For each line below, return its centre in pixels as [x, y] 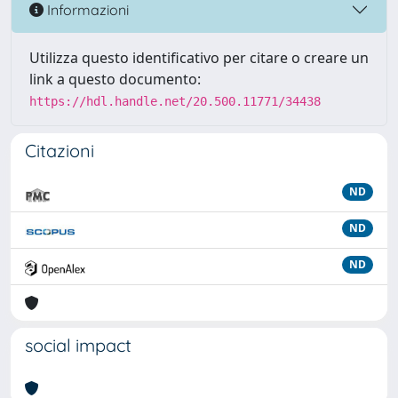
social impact [78, 345]
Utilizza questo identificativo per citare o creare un [199, 58]
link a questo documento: [115, 79]
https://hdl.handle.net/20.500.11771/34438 [175, 101]
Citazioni [60, 151]
